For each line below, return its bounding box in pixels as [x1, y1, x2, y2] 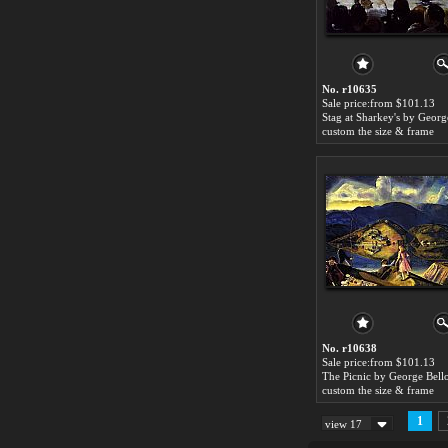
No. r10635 [322, 83, 377, 95]
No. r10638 [322, 342, 377, 354]
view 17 [325, 418, 362, 430]
